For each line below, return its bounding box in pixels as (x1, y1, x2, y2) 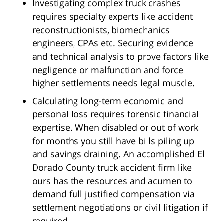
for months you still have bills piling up (32, 135, 194, 147)
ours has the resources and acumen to (32, 175, 192, 187)
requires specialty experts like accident (32, 10, 193, 23)
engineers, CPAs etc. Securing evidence (32, 37, 193, 49)
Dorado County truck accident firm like (32, 161, 192, 174)
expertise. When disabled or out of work (32, 121, 198, 134)
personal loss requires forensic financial (32, 108, 199, 120)
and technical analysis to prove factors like (32, 50, 209, 63)
